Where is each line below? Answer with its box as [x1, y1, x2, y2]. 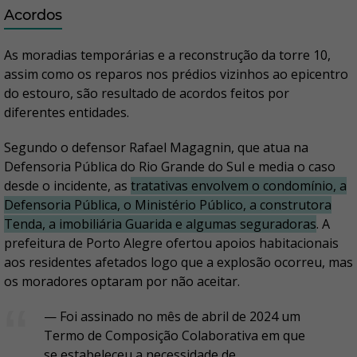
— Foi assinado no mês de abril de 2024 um [44, 308, 300, 325]
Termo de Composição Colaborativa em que [44, 327, 305, 344]
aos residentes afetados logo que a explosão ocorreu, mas [4, 253, 353, 271]
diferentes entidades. [4, 104, 129, 121]
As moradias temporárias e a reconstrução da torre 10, [4, 46, 331, 64]
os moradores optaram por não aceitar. [4, 273, 240, 290]
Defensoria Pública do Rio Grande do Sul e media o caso [4, 158, 335, 175]
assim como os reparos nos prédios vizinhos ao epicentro [4, 65, 348, 83]
